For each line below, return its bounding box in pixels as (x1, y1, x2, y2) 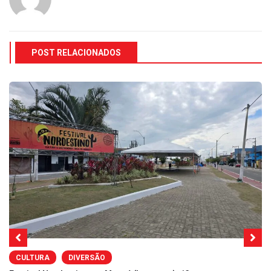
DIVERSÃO (68, 253, 105, 263)
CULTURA (16, 253, 50, 263)
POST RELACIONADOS (31, 47, 121, 57)
